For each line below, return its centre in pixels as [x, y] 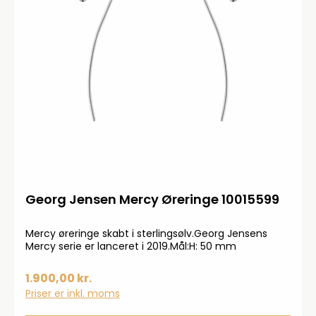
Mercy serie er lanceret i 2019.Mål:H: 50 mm [131, 246]
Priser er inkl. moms [73, 293]
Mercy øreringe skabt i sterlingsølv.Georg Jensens [146, 233]
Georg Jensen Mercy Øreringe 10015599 [152, 199]
